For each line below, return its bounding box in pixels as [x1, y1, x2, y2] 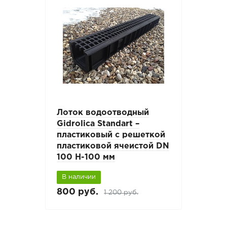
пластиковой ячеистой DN [57, 142, 170, 150]
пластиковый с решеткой [57, 131, 166, 139]
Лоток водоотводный [57, 109, 149, 117]
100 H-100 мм [57, 154, 116, 162]
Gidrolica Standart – [57, 120, 140, 128]
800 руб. [57, 187, 99, 196]
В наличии [62, 174, 96, 180]
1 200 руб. [104, 189, 139, 196]
